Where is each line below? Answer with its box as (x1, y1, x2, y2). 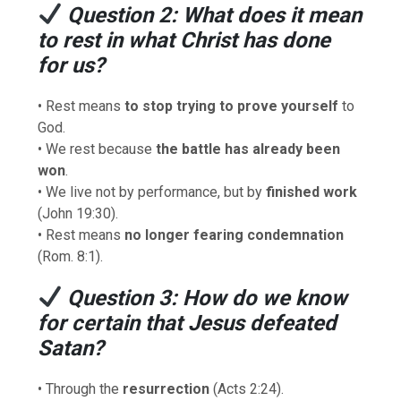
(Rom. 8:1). (38, 247, 104, 265)
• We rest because (38, 140, 157, 158)
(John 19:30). (38, 204, 119, 222)
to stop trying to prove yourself (124, 97, 339, 115)
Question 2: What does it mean (67, 3, 363, 28)
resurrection (123, 380, 210, 397)
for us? (38, 53, 106, 78)
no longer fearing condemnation (124, 226, 345, 243)
